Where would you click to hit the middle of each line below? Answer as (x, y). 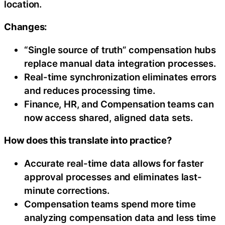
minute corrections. (67, 190)
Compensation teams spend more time (110, 204)
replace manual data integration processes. (120, 63)
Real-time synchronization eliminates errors (120, 77)
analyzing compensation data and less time (120, 217)
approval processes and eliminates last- (113, 177)
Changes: (26, 27)
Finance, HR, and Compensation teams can (119, 104)
